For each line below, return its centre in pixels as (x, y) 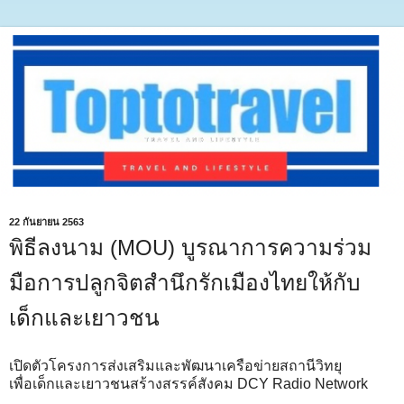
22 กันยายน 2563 (46, 222)
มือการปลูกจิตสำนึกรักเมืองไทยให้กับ (185, 283)
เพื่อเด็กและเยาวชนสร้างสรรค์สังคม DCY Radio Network (192, 384)
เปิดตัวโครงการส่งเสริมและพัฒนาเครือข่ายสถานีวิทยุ (175, 366)
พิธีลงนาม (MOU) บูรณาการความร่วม (190, 248)
